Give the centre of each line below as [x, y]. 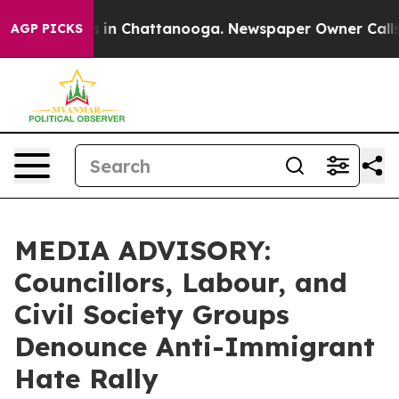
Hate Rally [86, 379]
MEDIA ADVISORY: [142, 250]
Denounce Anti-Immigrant [195, 346]
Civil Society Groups [152, 314]
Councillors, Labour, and [181, 282]
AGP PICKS [47, 28]
